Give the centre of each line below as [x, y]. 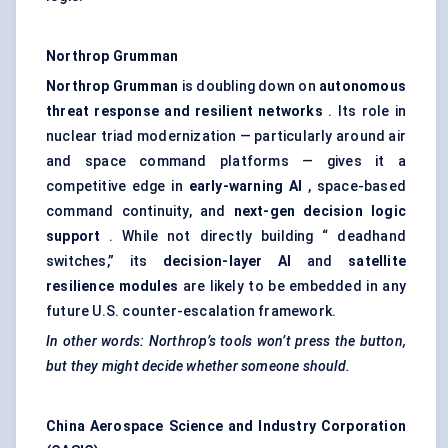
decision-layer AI [227, 261]
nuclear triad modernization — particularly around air [226, 136]
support [73, 236]
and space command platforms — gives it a [226, 161]
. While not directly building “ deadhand [253, 236]
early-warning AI [245, 186]
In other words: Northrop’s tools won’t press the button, [226, 341]
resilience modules [112, 286]
